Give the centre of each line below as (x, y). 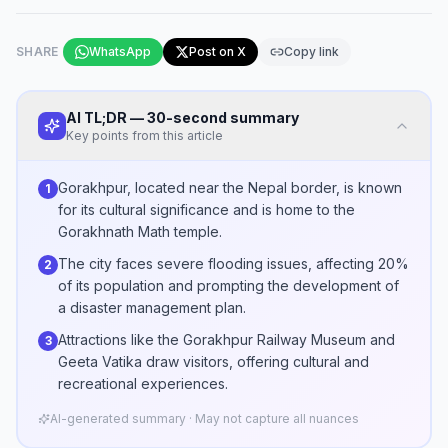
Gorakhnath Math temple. (140, 231)
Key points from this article (144, 135)
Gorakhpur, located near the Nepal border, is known (230, 187)
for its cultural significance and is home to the (206, 209)
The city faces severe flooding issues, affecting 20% (233, 263)
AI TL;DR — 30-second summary (182, 117)
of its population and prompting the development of (228, 285)
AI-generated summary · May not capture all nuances (204, 418)
